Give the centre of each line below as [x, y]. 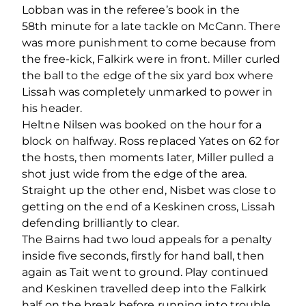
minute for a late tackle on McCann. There [165, 27]
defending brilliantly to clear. [101, 223]
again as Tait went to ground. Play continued [145, 273]
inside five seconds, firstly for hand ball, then [143, 256]
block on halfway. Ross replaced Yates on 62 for [151, 141]
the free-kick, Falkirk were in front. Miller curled [151, 59]
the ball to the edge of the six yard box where [148, 76]
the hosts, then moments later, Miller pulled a [148, 158]
